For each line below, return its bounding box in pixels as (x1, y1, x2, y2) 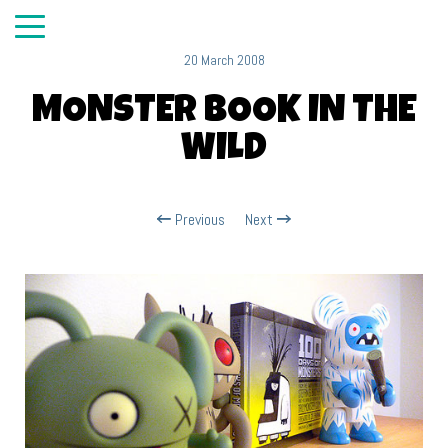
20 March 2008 (183, 51, 265, 69)
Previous (171, 210, 225, 230)
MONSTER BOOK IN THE (32, 94, 416, 132)
